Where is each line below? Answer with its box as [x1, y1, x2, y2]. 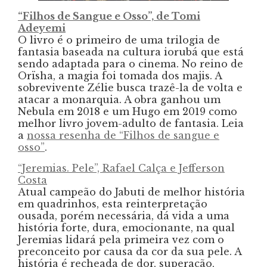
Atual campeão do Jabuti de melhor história [18, 185, 245, 198]
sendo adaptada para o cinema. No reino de [18, 57, 243, 70]
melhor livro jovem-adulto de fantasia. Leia [18, 117, 244, 129]
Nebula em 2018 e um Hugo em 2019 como [18, 105, 237, 117]
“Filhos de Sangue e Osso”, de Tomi [18, 10, 200, 22]
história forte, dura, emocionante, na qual [18, 221, 235, 234]
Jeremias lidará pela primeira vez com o [18, 233, 224, 246]
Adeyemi [18, 21, 66, 34]
